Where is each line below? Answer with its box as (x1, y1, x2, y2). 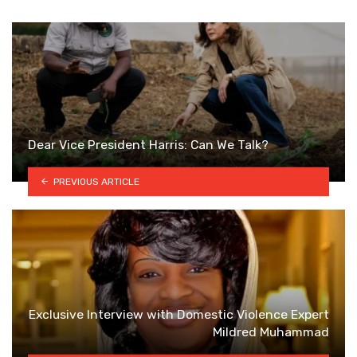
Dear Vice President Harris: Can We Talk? (28, 136, 269, 152)
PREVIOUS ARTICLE (53, 175, 139, 187)
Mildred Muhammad (213, 324, 329, 339)
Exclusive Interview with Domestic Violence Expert (29, 306, 329, 322)
